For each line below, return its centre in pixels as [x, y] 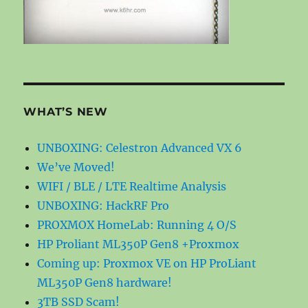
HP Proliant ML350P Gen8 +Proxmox [139, 244]
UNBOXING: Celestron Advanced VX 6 [140, 147]
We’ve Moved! [76, 167]
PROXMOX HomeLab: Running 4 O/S [137, 224]
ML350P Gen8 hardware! [105, 282]
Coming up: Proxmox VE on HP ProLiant [147, 263]
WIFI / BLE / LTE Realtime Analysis [132, 186]
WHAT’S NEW [66, 111]
